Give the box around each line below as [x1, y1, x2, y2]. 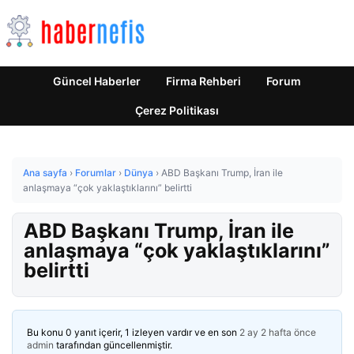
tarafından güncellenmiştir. [54, 339, 172, 351]
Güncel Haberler [53, 74, 141, 88]
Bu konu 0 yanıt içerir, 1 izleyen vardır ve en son [27, 326, 239, 338]
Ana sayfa [23, 167, 67, 179]
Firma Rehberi [166, 74, 241, 88]
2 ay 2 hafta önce [239, 326, 316, 338]
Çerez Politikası [135, 104, 219, 117]
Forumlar [75, 167, 116, 179]
